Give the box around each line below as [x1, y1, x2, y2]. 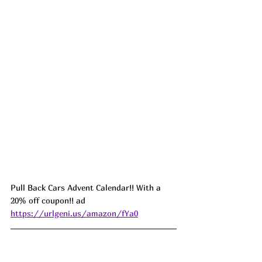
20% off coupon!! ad [11, 195, 88, 205]
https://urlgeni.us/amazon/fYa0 [11, 208, 138, 218]
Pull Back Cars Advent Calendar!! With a [11, 182, 163, 192]
